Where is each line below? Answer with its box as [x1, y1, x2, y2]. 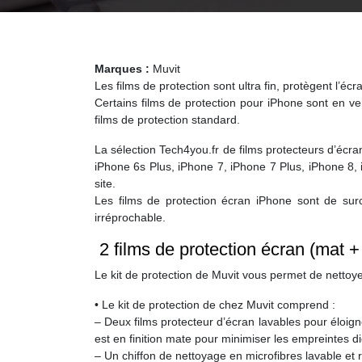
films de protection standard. [95, 113, 240, 126]
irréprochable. [95, 211, 166, 224]
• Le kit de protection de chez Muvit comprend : [95, 298, 335, 311]
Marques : [95, 62, 149, 75]
